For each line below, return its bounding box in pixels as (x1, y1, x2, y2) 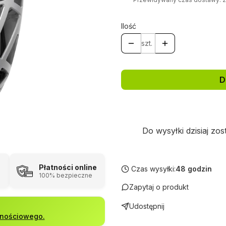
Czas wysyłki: (131, 164, 176, 173)
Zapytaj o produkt (129, 182, 189, 191)
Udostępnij (129, 201, 164, 210)
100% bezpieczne (38, 171, 92, 179)
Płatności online (38, 162, 97, 172)
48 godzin (176, 164, 212, 173)
